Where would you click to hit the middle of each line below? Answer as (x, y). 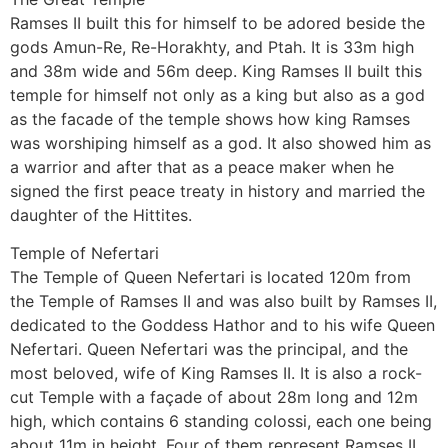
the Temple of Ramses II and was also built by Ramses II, (223, 301)
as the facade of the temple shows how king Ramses (210, 118)
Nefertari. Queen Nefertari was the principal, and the (209, 349)
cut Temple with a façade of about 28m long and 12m (214, 397)
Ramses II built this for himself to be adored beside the (217, 22)
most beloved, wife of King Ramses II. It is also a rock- (216, 373)
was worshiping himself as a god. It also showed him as (220, 142)
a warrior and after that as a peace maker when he (202, 166)
